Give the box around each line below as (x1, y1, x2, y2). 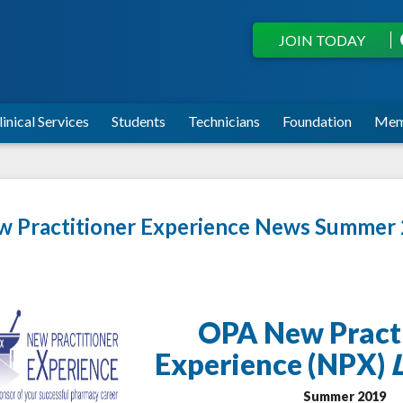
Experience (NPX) (154, 345, 390, 381)
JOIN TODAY (278, 31, 365, 49)
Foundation (282, 112, 352, 130)
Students (112, 112, 166, 130)
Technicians (188, 112, 260, 130)
